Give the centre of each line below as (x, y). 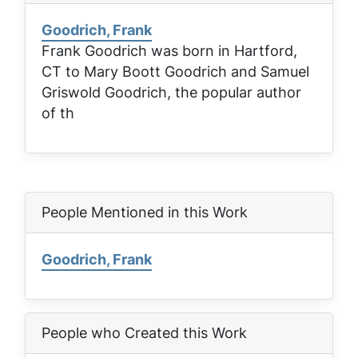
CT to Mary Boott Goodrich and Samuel (175, 71)
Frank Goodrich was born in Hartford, (169, 50)
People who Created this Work (144, 332)
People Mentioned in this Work (145, 212)
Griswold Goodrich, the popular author (171, 92)
